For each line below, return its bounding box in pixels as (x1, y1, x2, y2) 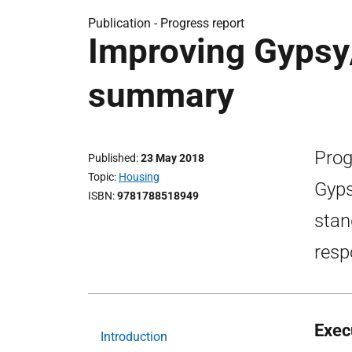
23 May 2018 (141, 152, 204, 164)
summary (88, 75, 234, 115)
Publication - (88, 16, 160, 31)
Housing (119, 170, 159, 183)
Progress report (160, 16, 244, 31)
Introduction (101, 329, 167, 344)
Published (88, 152, 136, 164)
